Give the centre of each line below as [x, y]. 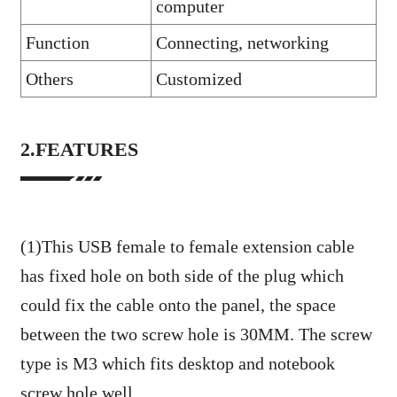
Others [49, 78]
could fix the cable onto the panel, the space [178, 305]
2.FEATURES [82, 149]
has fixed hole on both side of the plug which [182, 276]
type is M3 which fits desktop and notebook [177, 364]
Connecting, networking [242, 42]
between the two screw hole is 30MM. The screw [196, 335]
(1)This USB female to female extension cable [187, 247]
